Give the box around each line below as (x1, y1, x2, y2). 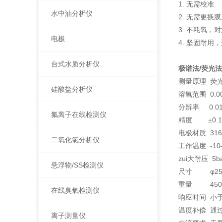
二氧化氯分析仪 (51, 136, 100, 144)
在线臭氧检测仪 (51, 186, 100, 194)
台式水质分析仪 (51, 60, 100, 68)
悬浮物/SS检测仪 (51, 161, 104, 169)
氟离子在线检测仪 (51, 111, 107, 118)
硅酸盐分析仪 (51, 85, 93, 93)
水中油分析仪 (51, 9, 93, 17)
